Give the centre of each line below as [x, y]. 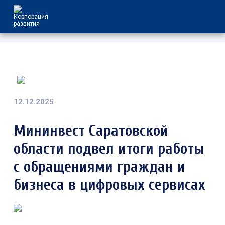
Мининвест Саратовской [91, 131]
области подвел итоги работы [109, 149]
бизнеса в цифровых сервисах [109, 185]
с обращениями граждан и [99, 167]
